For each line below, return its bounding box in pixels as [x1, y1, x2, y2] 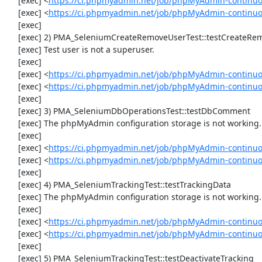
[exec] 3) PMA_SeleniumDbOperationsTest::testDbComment [6, 105, 18, 116]
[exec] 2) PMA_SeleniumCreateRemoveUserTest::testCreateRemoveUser [6, 32, 18, 43]
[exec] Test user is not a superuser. [6, 44, 18, 55]
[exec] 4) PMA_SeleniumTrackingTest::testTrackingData [6, 179, 18, 190]
